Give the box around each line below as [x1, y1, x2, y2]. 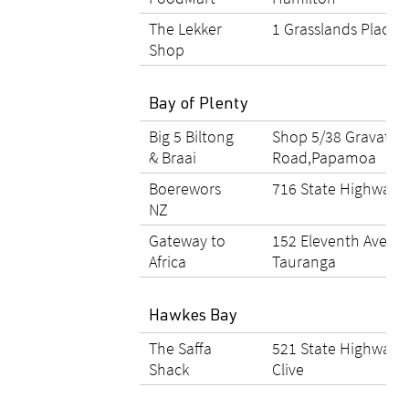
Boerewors [149, 178, 221, 199]
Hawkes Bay [149, 309, 241, 325]
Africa [149, 251, 186, 272]
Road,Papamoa [272, 147, 376, 168]
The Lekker [149, 18, 222, 39]
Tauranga [272, 251, 336, 272]
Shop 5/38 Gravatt [272, 126, 395, 147]
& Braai [149, 147, 196, 168]
